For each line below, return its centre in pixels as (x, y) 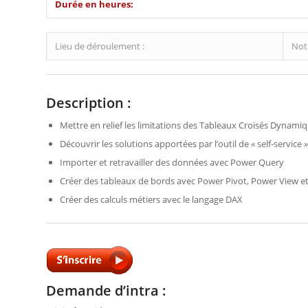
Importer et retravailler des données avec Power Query (172, 162)
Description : (89, 103)
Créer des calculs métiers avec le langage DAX (151, 199)
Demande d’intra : (106, 290)
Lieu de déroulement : (100, 46)
